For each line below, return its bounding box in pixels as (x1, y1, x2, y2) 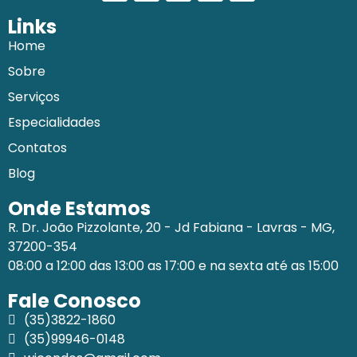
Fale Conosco (8, 288, 141, 314)
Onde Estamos (8, 195, 151, 222)
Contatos (8, 139, 67, 157)
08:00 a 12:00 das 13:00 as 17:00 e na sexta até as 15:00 (8, 257, 339, 275)
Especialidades (8, 113, 100, 131)
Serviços (8, 88, 60, 106)
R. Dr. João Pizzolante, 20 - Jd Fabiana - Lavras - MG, (8, 218, 335, 237)
